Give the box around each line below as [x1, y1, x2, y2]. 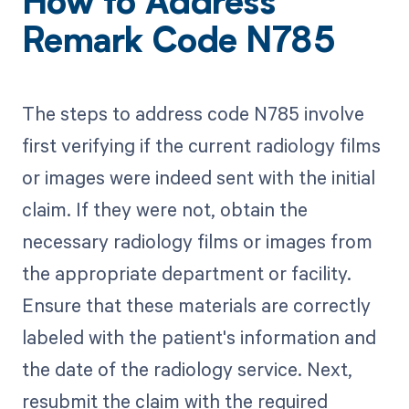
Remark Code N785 [21, 26, 336, 62]
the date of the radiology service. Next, [21, 356, 352, 383]
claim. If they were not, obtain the [21, 196, 308, 223]
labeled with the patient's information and [21, 324, 376, 351]
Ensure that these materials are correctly [21, 292, 371, 319]
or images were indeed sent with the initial [21, 164, 375, 191]
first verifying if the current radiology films [21, 132, 381, 159]
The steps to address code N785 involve [21, 100, 364, 127]
